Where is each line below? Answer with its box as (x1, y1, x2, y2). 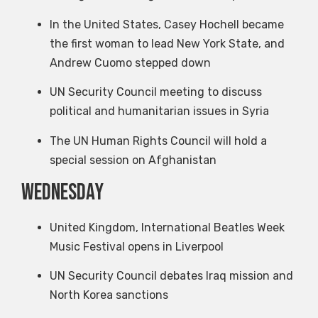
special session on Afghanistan (50, 153, 216, 167)
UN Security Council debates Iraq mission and (50, 269, 293, 283)
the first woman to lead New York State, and (50, 36, 285, 50)
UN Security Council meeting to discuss (50, 85, 262, 99)
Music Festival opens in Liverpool (50, 239, 224, 253)
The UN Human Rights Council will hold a (50, 133, 267, 148)
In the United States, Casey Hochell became (50, 17, 284, 31)
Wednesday (21, 178, 104, 207)
